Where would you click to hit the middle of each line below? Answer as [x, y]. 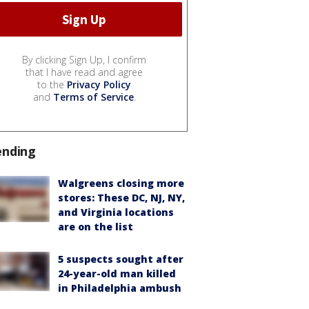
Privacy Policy [99, 85]
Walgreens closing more [121, 183]
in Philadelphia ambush [120, 288]
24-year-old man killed [117, 274]
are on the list [96, 227]
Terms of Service [93, 97]
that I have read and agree [84, 72]
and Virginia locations [116, 212]
